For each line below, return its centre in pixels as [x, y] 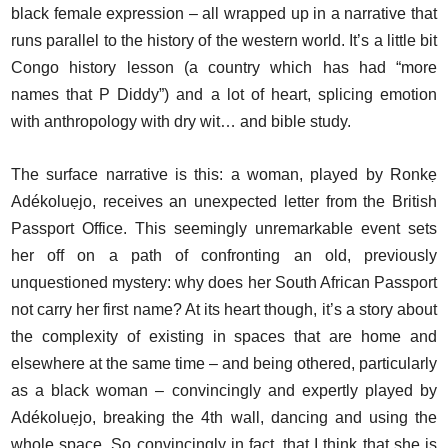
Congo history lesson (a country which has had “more [224, 67]
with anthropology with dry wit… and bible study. [181, 121]
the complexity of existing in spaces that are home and [224, 336]
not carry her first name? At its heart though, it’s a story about [224, 309]
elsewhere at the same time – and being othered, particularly [224, 363]
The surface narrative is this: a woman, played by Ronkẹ [224, 174]
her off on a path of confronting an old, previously [224, 255]
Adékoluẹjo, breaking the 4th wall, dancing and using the [224, 417]
